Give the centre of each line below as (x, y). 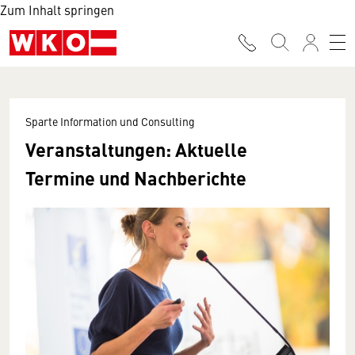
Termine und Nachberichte (136, 177)
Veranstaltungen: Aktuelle (136, 149)
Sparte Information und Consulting (110, 121)
